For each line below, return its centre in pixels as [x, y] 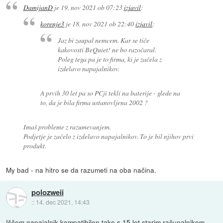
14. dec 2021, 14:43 [62, 202]
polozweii [47, 192]
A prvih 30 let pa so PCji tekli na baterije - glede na [111, 93]
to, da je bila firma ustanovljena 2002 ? [94, 102]
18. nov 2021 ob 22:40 [103, 23]
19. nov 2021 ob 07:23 [91, 7]
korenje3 [53, 23]
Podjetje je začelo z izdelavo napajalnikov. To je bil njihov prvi [108, 136]
